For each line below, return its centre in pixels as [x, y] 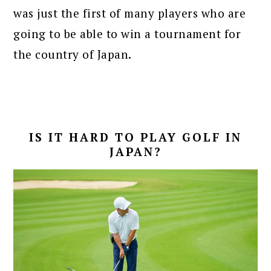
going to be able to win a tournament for [127, 33]
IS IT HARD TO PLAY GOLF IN [135, 137]
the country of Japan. [73, 54]
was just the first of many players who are [130, 13]
